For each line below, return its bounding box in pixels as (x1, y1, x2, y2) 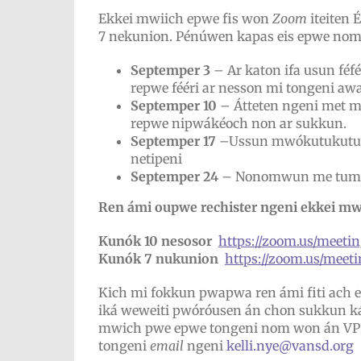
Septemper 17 (130, 133, 216, 149)
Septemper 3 (130, 62, 210, 78)
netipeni (130, 151, 182, 167)
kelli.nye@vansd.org (226, 338, 354, 354)
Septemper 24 (130, 168, 218, 185)
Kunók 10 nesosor (98, 233, 212, 249)
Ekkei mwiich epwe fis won (98, 10, 272, 27)
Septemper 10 (130, 98, 217, 114)
